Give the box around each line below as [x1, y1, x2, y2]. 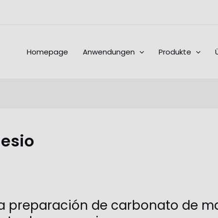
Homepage [27, 46, 68, 57]
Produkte [159, 46, 191, 57]
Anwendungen [83, 46, 135, 57]
